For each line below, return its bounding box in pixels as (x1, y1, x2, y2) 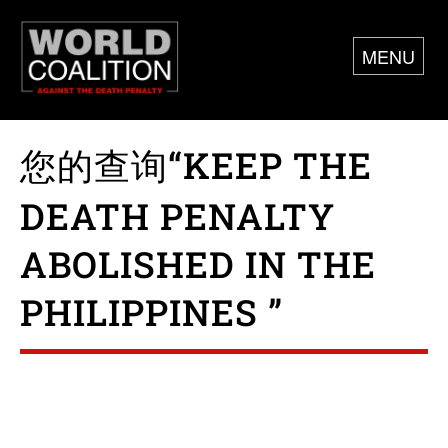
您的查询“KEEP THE (20, 141, 372, 190)
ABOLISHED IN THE (20, 240, 376, 289)
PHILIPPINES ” (20, 288, 283, 337)
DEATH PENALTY (20, 192, 335, 241)
